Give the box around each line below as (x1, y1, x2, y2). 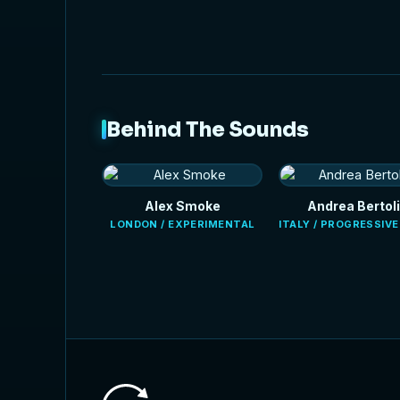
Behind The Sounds (106, 116, 309, 143)
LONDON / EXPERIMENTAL (110, 217, 255, 230)
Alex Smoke (144, 197, 221, 213)
